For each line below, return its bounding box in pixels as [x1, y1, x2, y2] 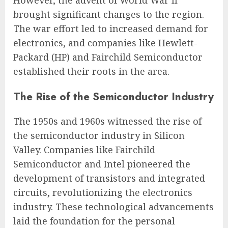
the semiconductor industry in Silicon [13, 129, 185, 141]
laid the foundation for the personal [13, 214, 175, 227]
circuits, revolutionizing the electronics [13, 186, 192, 198]
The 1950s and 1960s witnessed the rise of [13, 115, 202, 127]
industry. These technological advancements [13, 200, 214, 213]
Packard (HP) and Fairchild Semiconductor [13, 51, 203, 64]
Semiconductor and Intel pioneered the [13, 157, 190, 170]
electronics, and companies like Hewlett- [13, 37, 197, 49]
